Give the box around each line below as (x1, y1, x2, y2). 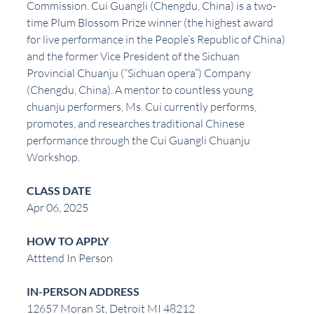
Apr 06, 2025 (27, 200, 88, 215)
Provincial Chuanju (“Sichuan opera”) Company (27, 66, 253, 81)
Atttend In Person (27, 251, 113, 266)
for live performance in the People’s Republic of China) (27, 32, 287, 47)
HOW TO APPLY (27, 234, 109, 248)
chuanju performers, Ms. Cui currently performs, (27, 100, 259, 114)
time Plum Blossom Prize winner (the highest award (27, 15, 275, 30)
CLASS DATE (27, 184, 91, 198)
